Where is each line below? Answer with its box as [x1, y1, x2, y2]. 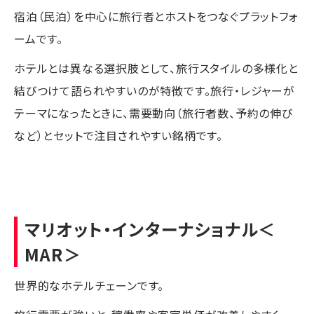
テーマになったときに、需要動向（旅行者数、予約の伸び [14, 104, 293, 121]
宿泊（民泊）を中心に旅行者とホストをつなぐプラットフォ [14, 7, 299, 25]
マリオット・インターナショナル [25, 216, 259, 241]
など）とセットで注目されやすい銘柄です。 [14, 126, 223, 144]
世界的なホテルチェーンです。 [14, 276, 165, 294]
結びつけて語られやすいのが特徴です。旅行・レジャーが [14, 81, 295, 99]
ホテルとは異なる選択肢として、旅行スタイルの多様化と [14, 59, 299, 76]
